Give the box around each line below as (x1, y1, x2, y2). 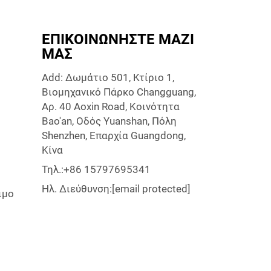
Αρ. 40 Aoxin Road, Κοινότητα (41, 100, 180, 113)
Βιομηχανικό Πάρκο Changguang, (41, 86, 196, 98)
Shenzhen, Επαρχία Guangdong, (41, 129, 186, 142)
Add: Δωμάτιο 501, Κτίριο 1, (41, 71, 174, 83)
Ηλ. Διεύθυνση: (41, 183, 112, 195)
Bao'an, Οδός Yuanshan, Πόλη (41, 115, 177, 127)
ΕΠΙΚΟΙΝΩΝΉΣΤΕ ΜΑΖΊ (41, 31, 194, 48)
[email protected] (111, 183, 191, 195)
